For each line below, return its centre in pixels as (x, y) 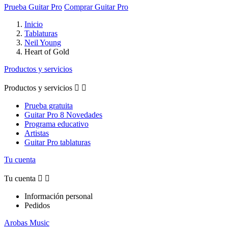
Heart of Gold (47, 51)
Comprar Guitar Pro (96, 7)
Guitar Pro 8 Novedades (63, 115)
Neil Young (43, 42)
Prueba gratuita (49, 105)
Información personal (59, 196)
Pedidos (37, 205)
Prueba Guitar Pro (33, 7)
